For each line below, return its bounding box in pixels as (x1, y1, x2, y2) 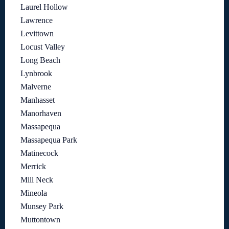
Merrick (20, 162, 46, 171)
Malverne (20, 82, 51, 91)
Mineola (20, 189, 47, 198)
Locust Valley (20, 42, 65, 52)
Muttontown (20, 215, 60, 224)
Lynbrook (20, 69, 52, 78)
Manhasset (20, 96, 55, 105)
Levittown (20, 29, 54, 38)
